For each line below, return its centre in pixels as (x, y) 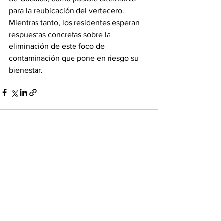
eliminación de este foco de (58, 46)
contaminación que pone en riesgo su (75, 58)
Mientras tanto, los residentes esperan (75, 22)
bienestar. (26, 70)
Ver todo (145, 148)
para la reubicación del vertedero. (67, 10)
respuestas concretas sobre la (61, 34)
